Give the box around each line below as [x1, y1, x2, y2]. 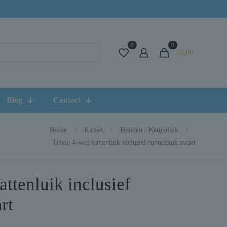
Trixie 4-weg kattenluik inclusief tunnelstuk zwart [52, 138, 196, 146]
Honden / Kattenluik [120, 126, 178, 134]
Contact [53, 95, 81, 104]
